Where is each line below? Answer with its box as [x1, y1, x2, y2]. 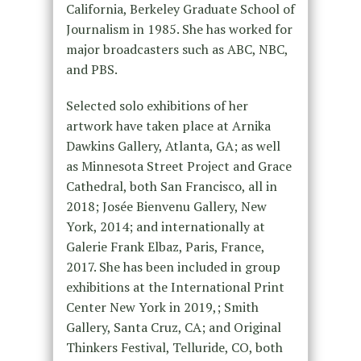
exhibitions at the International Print [65, 278, 284, 297]
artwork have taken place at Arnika [65, 117, 271, 135]
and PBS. [65, 60, 118, 79]
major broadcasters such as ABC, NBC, [65, 40, 288, 59]
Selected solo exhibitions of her [65, 97, 248, 115]
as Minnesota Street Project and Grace [65, 157, 292, 176]
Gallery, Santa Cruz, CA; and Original [65, 318, 281, 337]
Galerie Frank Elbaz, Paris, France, [65, 238, 264, 256]
